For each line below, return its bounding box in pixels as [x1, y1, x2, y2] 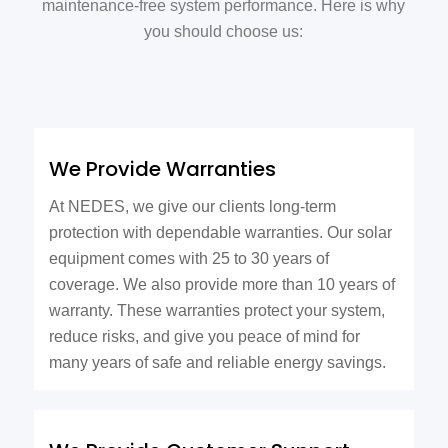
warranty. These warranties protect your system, [48, 302, 385, 319]
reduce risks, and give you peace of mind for [48, 328, 360, 345]
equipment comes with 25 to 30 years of [48, 250, 329, 267]
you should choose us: [144, 22, 304, 40]
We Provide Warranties [48, 155, 276, 184]
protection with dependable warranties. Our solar [48, 224, 392, 241]
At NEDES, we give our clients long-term [48, 198, 336, 215]
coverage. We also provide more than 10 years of [48, 276, 395, 293]
